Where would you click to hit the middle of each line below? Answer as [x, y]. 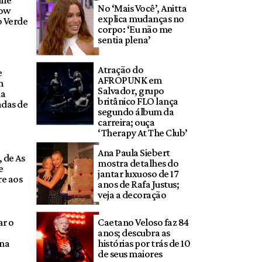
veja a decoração [132, 194]
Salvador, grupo [131, 90]
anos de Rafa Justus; [139, 184]
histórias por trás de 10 [144, 243]
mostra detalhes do [138, 163]
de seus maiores [130, 254]
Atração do [121, 69]
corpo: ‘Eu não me [135, 30]
